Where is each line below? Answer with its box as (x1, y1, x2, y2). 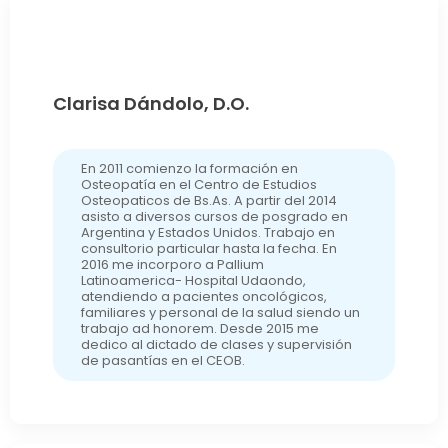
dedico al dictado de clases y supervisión (80, 335, 352, 355)
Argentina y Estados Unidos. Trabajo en (80, 223, 335, 243)
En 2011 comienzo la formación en (80, 159, 298, 179)
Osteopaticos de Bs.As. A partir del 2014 (80, 191, 337, 211)
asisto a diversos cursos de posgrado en (80, 207, 348, 227)
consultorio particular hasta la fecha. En (80, 239, 337, 259)
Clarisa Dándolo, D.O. (52, 91, 249, 117)
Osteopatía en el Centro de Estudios (80, 175, 317, 195)
